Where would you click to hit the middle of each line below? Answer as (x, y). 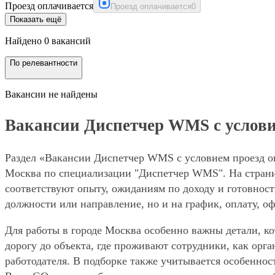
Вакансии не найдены (51, 95)
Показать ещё (36, 20)
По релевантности (44, 63)
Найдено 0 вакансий (48, 41)
